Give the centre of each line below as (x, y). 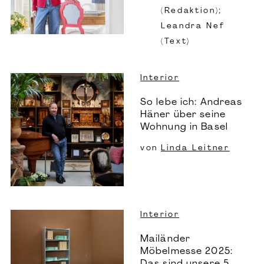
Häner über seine (183, 115)
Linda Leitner (195, 148)
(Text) (176, 42)
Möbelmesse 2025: (187, 251)
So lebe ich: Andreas (192, 102)
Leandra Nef (193, 27)
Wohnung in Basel (184, 127)
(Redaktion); (192, 11)
